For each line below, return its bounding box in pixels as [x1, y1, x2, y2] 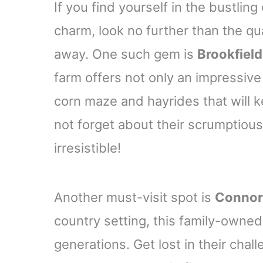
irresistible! [54, 140, 121, 156]
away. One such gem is [54, 46, 197, 62]
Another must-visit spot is [54, 189, 215, 205]
